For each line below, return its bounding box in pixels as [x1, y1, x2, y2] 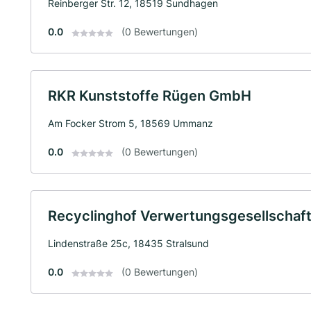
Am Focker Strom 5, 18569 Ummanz [48, 117, 213, 130]
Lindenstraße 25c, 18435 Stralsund [48, 237, 209, 250]
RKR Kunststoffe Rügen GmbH [48, 87, 251, 105]
